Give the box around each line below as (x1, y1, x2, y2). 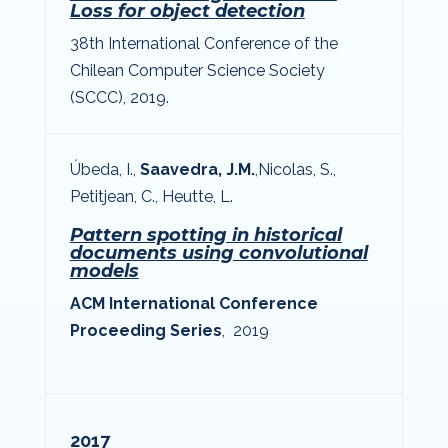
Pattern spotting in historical (69, 223, 342, 246)
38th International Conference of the (69, 33, 338, 53)
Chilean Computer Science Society (69, 60, 325, 80)
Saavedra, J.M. (139, 159, 255, 179)
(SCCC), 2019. (69, 87, 169, 107)
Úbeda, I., (69, 159, 140, 179)
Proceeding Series (69, 320, 222, 340)
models (69, 259, 139, 282)
